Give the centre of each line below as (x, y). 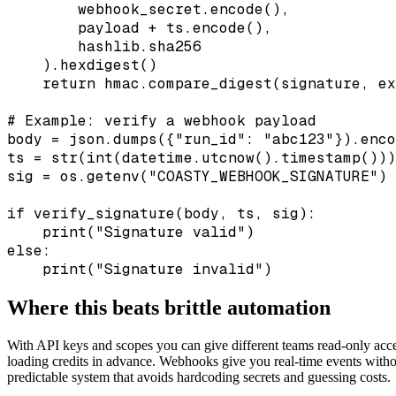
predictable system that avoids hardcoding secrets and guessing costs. (199, 377)
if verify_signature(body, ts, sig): (162, 214)
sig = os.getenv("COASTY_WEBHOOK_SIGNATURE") (197, 177)
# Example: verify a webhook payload (162, 121)
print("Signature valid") (131, 232)
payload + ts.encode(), (140, 28)
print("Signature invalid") (140, 270)
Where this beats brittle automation (169, 308)
